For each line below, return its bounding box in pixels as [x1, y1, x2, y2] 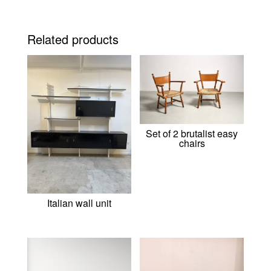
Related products [27, 30, 119, 48]
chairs [178, 136, 205, 151]
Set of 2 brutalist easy [146, 126, 238, 141]
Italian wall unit [47, 196, 111, 210]
